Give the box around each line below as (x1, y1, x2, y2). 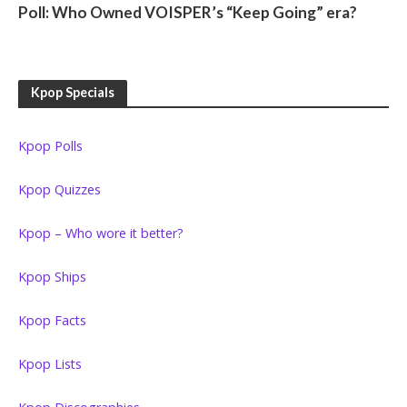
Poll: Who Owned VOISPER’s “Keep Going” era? (18, 3, 357, 23)
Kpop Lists (18, 355, 82, 373)
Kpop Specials (31, 84, 114, 101)
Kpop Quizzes (18, 181, 101, 199)
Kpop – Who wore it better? (18, 224, 184, 243)
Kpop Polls (18, 137, 83, 155)
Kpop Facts (18, 312, 86, 330)
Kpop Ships (18, 268, 86, 286)
